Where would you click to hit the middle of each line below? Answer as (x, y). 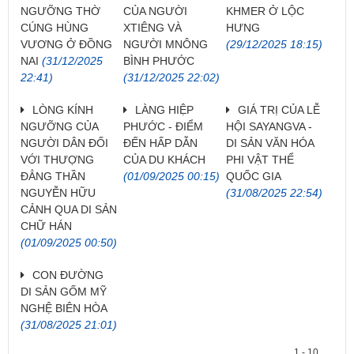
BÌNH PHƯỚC (158, 60)
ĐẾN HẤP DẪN (160, 143)
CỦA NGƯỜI (155, 11)
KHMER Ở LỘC (265, 11)
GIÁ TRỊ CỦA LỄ (279, 109)
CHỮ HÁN (46, 226)
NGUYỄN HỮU (58, 192)
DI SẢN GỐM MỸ (64, 291)
